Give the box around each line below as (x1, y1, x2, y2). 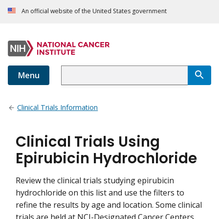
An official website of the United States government (22, 7, 167, 16)
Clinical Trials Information (17, 103, 98, 112)
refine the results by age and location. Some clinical (16, 199, 202, 211)
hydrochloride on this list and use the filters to (16, 187, 184, 198)
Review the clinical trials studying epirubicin (16, 175, 174, 186)
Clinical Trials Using (16, 131, 160, 152)
